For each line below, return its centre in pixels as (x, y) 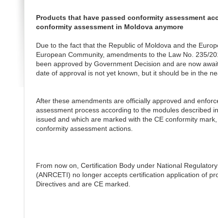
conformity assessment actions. (84, 128)
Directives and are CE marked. (83, 184)
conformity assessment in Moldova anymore (109, 27)
